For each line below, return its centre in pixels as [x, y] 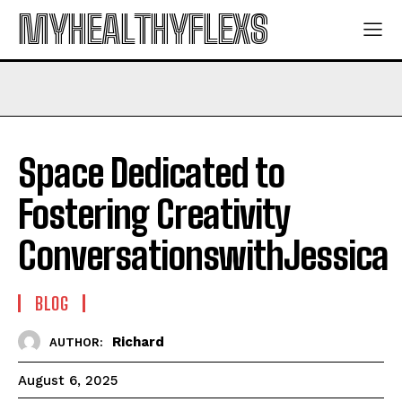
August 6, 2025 [68, 381]
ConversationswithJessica [203, 256]
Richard [138, 341]
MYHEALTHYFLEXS [143, 30]
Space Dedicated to [151, 173]
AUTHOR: [76, 342]
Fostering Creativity [154, 214]
